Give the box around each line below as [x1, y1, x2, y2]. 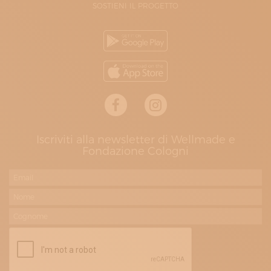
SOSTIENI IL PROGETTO [93, 1, 178, 10]
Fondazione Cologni [82, 145, 189, 158]
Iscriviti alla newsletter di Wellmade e [36, 133, 235, 146]
